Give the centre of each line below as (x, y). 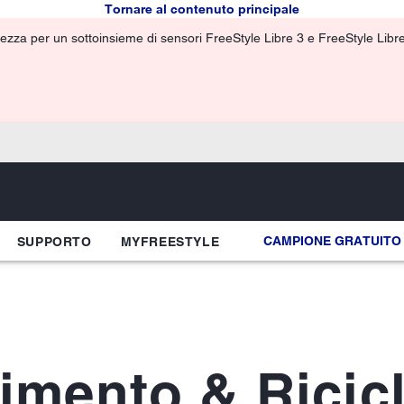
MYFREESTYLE (170, 241)
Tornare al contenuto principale (202, 9)
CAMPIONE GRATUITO (333, 240)
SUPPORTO (54, 241)
